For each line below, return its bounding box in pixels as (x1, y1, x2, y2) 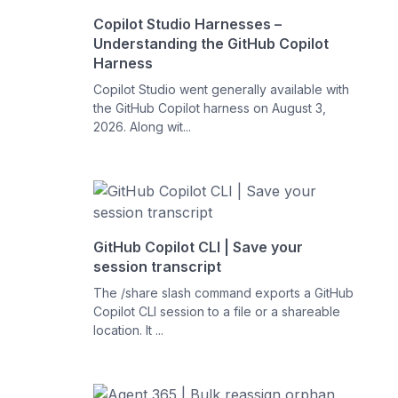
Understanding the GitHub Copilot (93, 34, 330, 52)
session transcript (93, 257, 222, 275)
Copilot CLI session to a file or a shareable (93, 303, 341, 319)
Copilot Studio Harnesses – (93, 14, 283, 33)
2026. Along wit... (93, 118, 192, 134)
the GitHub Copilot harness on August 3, (93, 99, 327, 115)
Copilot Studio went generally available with (93, 81, 350, 97)
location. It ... (93, 322, 164, 338)
